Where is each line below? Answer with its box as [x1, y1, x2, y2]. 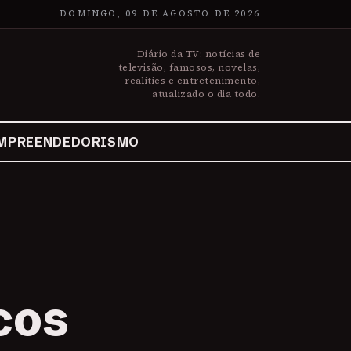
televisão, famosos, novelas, [118, 61, 260, 74]
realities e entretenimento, [125, 74, 260, 87]
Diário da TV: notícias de [137, 48, 260, 60]
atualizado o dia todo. [152, 88, 260, 100]
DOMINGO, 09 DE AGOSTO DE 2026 [60, 8, 260, 20]
